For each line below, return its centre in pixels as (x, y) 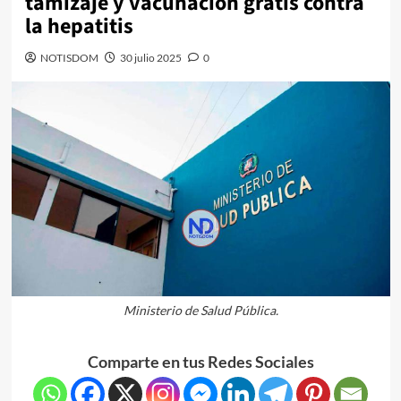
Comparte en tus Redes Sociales (200, 361)
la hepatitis (79, 26)
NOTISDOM (69, 58)
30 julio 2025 (150, 58)
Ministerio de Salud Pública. (200, 310)
